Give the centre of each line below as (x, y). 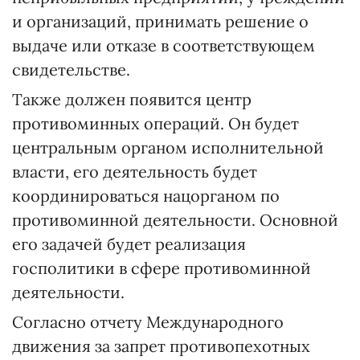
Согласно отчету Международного (148, 322)
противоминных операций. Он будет (155, 123)
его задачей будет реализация (129, 244)
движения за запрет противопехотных (161, 346)
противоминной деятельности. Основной (175, 220)
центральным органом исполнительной (168, 147)
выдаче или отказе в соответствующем (164, 45)
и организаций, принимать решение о (160, 21)
